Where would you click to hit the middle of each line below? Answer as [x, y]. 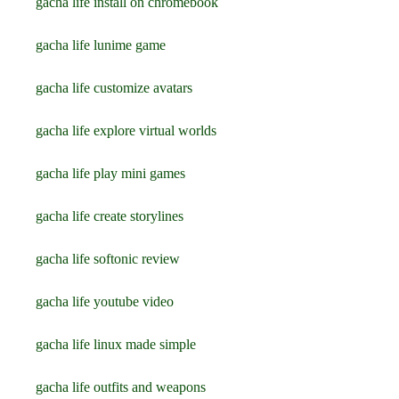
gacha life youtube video [105, 301]
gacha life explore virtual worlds [126, 130]
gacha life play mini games [110, 173]
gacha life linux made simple [116, 344]
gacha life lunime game [101, 45]
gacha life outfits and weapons [121, 387]
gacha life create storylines [110, 216]
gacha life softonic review [108, 259]
